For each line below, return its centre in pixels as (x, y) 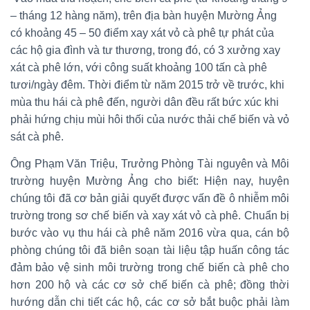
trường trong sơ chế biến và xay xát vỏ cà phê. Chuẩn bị (150, 215)
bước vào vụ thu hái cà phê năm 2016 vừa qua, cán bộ (150, 232)
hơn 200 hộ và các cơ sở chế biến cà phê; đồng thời (150, 284)
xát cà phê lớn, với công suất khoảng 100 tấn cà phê (139, 67)
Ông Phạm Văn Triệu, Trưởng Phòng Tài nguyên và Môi (150, 163)
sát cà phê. (38, 136)
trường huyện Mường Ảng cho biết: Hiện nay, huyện (150, 181)
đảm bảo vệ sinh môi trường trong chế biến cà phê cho (150, 267)
